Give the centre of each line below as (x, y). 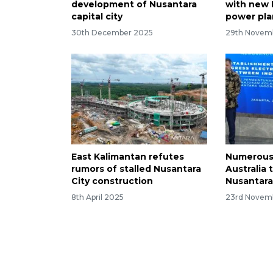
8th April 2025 (97, 197)
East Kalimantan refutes (128, 156)
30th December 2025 (112, 32)
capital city (97, 17)
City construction (112, 181)
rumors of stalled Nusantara (136, 168)
